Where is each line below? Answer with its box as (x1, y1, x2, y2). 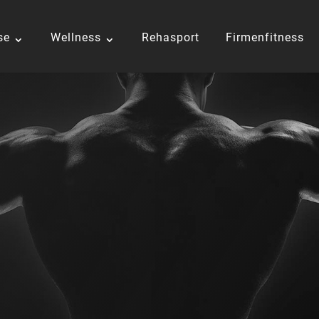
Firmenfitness (226, 31, 304, 44)
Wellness (51, 31, 101, 44)
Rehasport (142, 31, 199, 44)
